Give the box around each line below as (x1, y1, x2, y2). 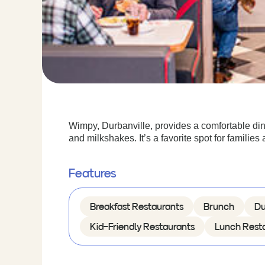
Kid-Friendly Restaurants (89, 222, 195, 232)
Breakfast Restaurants (89, 202, 183, 212)
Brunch (203, 202, 234, 212)
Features (68, 167, 116, 180)
